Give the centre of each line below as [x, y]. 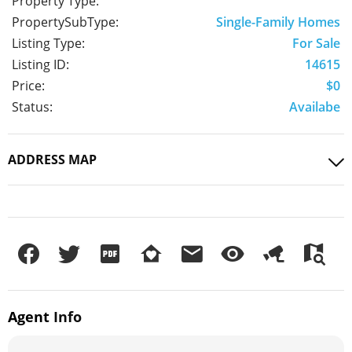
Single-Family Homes [278, 22]
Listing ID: [40, 65]
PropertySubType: [65, 22]
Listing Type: [48, 44]
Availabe [315, 107]
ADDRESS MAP [52, 160]
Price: [28, 86]
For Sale [316, 44]
